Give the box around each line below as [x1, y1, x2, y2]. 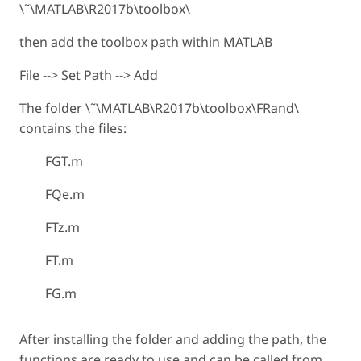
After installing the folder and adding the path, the [19, 330, 326, 349]
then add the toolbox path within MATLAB [19, 33, 272, 52]
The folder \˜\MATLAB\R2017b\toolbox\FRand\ [19, 99, 299, 118]
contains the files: [19, 119, 127, 138]
